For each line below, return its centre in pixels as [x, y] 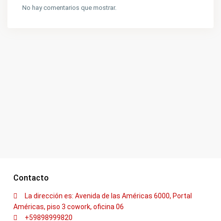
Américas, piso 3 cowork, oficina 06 [69, 207]
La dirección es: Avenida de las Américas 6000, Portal [108, 196]
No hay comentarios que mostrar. [69, 8]
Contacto [31, 178]
